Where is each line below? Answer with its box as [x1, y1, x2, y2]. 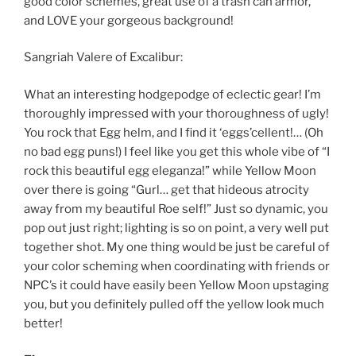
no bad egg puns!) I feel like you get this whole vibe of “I [24, 144, 330, 159]
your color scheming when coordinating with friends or [24, 258, 330, 273]
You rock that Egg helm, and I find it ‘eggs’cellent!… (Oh [24, 125, 323, 140]
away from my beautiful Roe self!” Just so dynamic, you [24, 201, 328, 216]
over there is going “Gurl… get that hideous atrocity [24, 182, 309, 197]
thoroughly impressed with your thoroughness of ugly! [24, 106, 329, 121]
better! [24, 315, 63, 331]
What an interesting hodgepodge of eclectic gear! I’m [24, 87, 321, 102]
